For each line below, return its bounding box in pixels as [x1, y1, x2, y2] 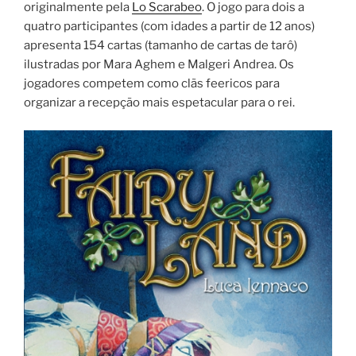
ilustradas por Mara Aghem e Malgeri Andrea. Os [24, 57, 294, 72]
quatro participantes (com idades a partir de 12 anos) [24, 19, 315, 34]
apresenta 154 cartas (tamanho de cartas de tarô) [24, 38, 297, 53]
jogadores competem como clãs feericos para [24, 76, 280, 91]
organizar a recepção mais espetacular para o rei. [24, 95, 295, 110]
